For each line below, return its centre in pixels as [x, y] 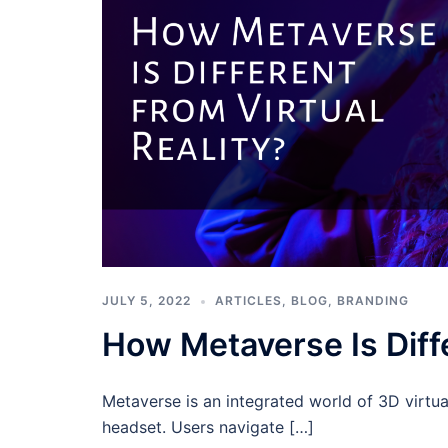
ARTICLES [248, 301]
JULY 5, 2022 [146, 301]
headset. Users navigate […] [208, 427]
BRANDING [373, 301]
